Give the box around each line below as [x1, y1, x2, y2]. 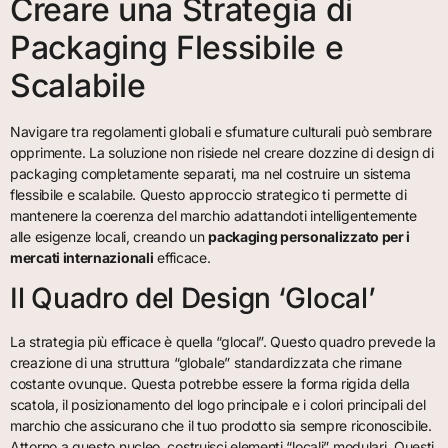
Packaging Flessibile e [10, 27, 344, 67]
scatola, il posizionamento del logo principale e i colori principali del [10, 396, 426, 414]
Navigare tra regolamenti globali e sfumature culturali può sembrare [10, 122, 432, 140]
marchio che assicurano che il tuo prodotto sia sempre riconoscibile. [10, 417, 432, 435]
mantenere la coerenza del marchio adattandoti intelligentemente [10, 206, 418, 224]
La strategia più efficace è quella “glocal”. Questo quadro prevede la [10, 333, 436, 351]
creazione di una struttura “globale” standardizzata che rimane [10, 354, 402, 372]
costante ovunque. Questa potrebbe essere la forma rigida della [10, 375, 410, 393]
